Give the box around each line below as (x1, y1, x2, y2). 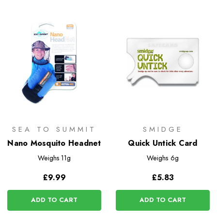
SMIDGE (142, 124, 183, 135)
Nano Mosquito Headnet (7, 138, 101, 149)
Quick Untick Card (128, 138, 198, 149)
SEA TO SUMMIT (12, 124, 96, 135)
